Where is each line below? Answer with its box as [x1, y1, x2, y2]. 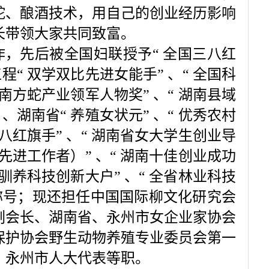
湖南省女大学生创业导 [91, 128, 237, 144]
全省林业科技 [149, 169, 237, 184]
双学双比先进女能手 [26, 67, 158, 82]
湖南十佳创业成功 [120, 148, 237, 164]
